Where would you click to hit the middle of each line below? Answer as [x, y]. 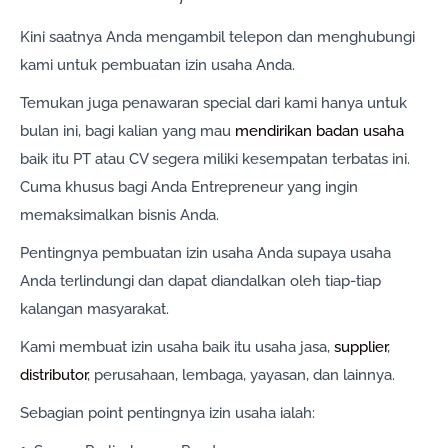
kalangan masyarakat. [94, 309]
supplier [360, 347]
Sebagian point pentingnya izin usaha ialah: [167, 413]
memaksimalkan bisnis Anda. [119, 215]
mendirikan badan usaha [319, 131]
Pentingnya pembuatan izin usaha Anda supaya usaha [205, 253]
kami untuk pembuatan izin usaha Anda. [157, 65]
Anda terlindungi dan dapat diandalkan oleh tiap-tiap [200, 281]
